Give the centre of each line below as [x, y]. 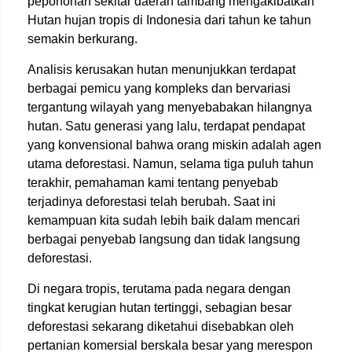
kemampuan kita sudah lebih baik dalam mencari [164, 220]
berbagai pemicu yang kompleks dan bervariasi [159, 88]
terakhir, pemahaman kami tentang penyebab [153, 182]
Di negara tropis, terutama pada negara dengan [159, 288]
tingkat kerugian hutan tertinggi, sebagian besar [159, 307]
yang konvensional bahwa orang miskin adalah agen [174, 145]
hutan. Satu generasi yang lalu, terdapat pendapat [166, 126]
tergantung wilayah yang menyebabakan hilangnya [170, 107]
